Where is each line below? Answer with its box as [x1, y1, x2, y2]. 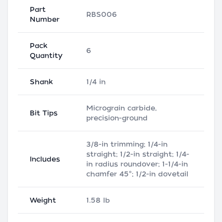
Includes [30, 155, 60, 163]
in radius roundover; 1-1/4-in [86, 160, 188, 168]
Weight [30, 196, 56, 204]
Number [30, 15, 59, 23]
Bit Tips [30, 109, 57, 117]
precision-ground [86, 113, 148, 122]
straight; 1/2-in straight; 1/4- [86, 150, 189, 158]
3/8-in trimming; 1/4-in [86, 140, 167, 148]
